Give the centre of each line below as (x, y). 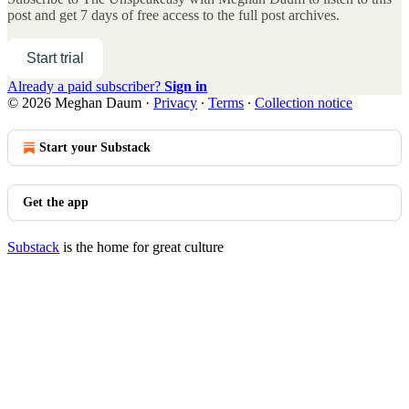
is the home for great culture (142, 246)
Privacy (175, 102)
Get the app (56, 202)
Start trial (55, 58)
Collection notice (304, 102)
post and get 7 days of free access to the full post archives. (173, 15)
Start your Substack (95, 147)
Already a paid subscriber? (86, 86)
